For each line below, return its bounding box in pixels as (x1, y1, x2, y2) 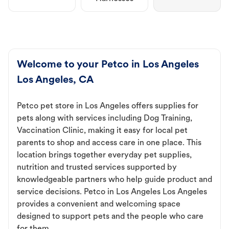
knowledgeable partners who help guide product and (17, 176, 212, 185)
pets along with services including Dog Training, (17, 114, 192, 123)
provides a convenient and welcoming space (17, 200, 180, 209)
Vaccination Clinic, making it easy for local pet (17, 127, 188, 135)
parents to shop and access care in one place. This (17, 139, 201, 148)
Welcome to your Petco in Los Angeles (17, 60, 199, 71)
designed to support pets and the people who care (17, 213, 203, 221)
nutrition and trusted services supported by (17, 164, 177, 172)
